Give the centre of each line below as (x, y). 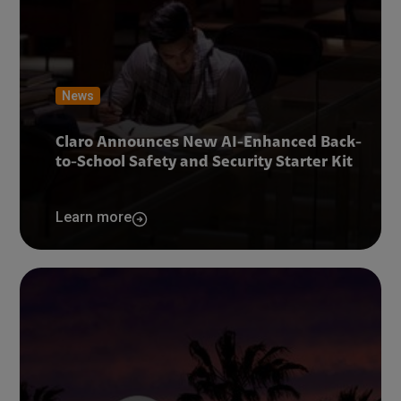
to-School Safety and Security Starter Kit (205, 163)
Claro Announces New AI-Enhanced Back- (209, 143)
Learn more (94, 217)
